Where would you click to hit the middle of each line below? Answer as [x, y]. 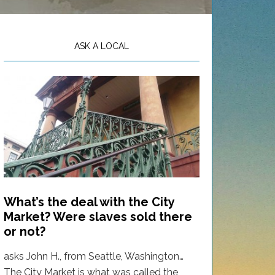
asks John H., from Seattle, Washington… [94, 256]
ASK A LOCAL [102, 46]
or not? [25, 231]
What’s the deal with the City [89, 202]
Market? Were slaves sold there [98, 216]
